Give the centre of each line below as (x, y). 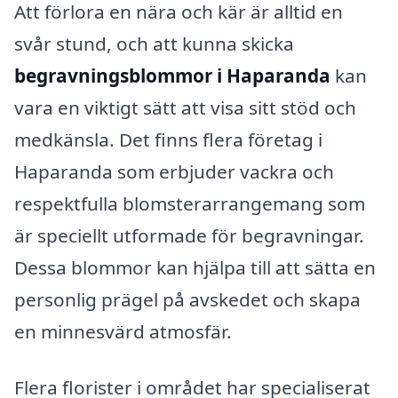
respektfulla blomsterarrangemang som (190, 203)
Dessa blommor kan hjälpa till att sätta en (195, 267)
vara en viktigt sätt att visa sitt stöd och (185, 107)
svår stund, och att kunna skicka (154, 43)
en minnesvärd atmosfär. (123, 331)
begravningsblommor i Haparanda (172, 75)
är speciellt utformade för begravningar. (189, 235)
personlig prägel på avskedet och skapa (187, 299)
